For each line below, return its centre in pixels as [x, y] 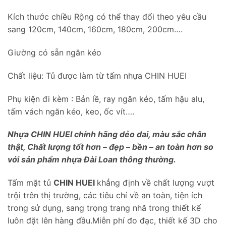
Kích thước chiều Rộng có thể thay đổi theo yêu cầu [107, 17]
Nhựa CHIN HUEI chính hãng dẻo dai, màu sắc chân [107, 134]
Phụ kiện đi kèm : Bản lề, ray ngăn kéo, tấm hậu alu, [106, 99]
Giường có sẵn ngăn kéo [54, 53]
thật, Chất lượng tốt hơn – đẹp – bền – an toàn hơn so [110, 147]
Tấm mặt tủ [31, 183]
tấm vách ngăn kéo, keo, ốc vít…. [71, 111]
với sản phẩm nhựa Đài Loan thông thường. [92, 160]
